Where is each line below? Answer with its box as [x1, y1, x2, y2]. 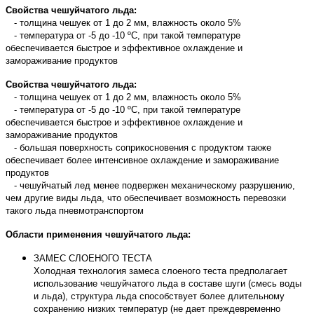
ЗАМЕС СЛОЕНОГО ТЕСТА [34, 252, 152, 264]
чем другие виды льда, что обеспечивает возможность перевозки [6, 192, 286, 203]
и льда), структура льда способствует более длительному [34, 290, 285, 301]
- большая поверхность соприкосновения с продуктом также [6, 142, 271, 153]
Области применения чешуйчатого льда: [6, 228, 191, 240]
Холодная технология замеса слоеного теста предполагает [34, 265, 287, 276]
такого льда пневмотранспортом [6, 205, 144, 216]
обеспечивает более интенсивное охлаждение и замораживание [6, 154, 279, 165]
